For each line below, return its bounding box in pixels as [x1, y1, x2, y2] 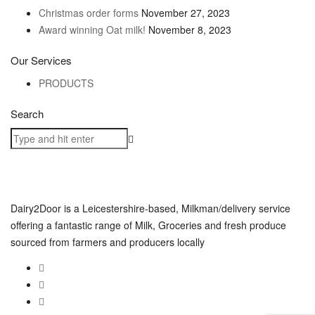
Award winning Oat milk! [39, 22, 146, 37]
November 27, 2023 [141, 6, 230, 20]
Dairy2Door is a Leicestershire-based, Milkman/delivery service [11, 201, 290, 215]
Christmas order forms [39, 6, 139, 20]
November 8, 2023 [148, 22, 231, 37]
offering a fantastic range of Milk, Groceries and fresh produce [11, 218, 286, 232]
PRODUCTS [39, 76, 94, 90]
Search [11, 106, 44, 121]
